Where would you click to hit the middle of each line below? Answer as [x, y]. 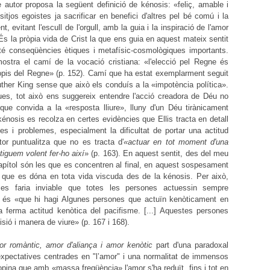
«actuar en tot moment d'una [176, 142]
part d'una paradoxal [190, 245]
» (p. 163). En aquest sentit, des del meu [157, 154]
